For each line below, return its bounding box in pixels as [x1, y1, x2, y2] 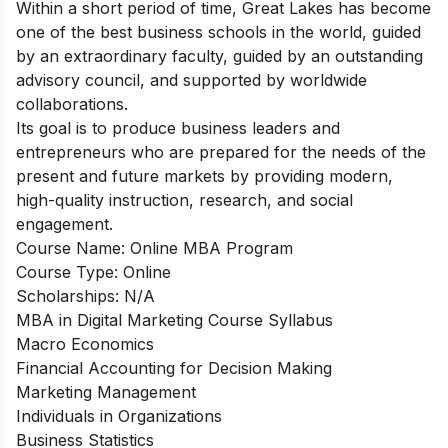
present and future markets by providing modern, [16, 165, 393, 186]
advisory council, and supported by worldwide [16, 69, 367, 90]
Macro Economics [16, 333, 154, 354]
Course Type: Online [16, 261, 171, 282]
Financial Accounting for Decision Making [16, 357, 332, 378]
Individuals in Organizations [16, 405, 222, 426]
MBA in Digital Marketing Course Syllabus [16, 309, 333, 330]
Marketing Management [16, 381, 196, 402]
